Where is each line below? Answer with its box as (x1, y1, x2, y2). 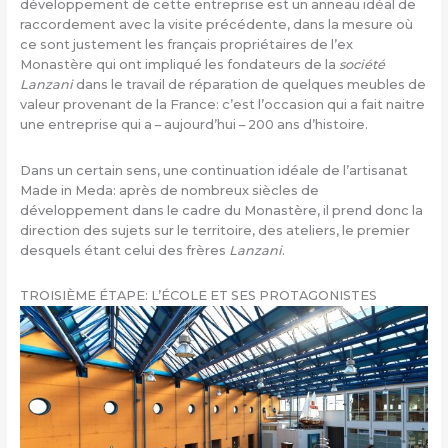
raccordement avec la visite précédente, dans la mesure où (19, 17, 413, 33)
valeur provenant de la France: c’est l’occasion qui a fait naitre (19, 97, 425, 113)
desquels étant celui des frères (19, 242, 229, 258)
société (335, 57, 385, 73)
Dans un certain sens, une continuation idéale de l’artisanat (19, 162, 408, 178)
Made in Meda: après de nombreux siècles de (19, 182, 319, 198)
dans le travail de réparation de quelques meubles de (72, 77, 426, 93)
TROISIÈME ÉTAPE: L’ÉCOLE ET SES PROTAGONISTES (19, 288, 377, 304)
